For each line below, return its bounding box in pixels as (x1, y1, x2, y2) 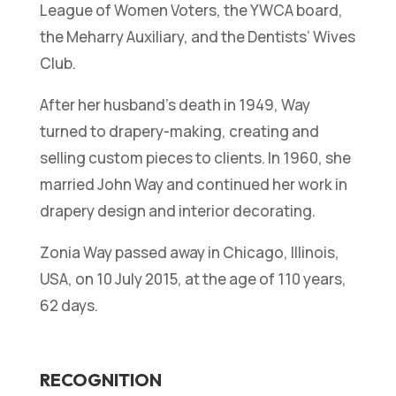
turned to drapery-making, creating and (39, 121, 319, 142)
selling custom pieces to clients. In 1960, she (39, 148, 351, 169)
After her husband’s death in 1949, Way (39, 95, 310, 116)
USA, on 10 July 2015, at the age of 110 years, (39, 269, 346, 290)
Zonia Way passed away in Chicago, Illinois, (39, 242, 339, 263)
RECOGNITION (39, 369, 162, 392)
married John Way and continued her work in (39, 174, 347, 195)
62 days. (39, 295, 98, 316)
